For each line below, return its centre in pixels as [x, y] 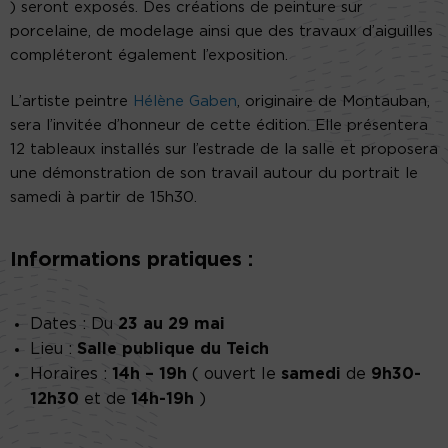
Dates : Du [74, 324]
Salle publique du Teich [173, 349]
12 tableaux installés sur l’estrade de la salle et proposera [224, 150]
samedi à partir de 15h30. [103, 198]
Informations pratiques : [131, 260]
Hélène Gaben [185, 102]
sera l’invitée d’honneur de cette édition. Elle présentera [219, 126]
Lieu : [53, 349]
